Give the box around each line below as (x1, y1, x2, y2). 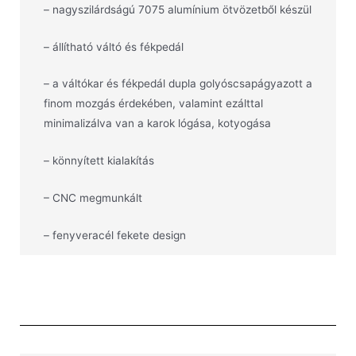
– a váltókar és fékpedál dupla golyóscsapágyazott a (44, 77, 312, 91)
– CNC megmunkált (44, 192, 142, 205)
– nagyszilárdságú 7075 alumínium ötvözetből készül (44, 2, 311, 16)
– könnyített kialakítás (44, 154, 154, 168)
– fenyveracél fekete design (44, 229, 186, 242)
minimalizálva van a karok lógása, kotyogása (44, 117, 271, 130)
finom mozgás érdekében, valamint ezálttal (44, 97, 263, 110)
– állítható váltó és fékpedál (44, 40, 184, 53)
